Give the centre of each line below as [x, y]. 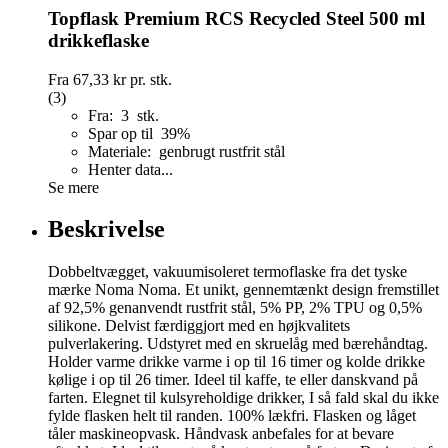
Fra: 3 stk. [123, 115]
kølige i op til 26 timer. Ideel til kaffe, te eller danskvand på [233, 380]
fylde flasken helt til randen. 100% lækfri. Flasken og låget [232, 416]
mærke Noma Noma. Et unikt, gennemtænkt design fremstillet [243, 290]
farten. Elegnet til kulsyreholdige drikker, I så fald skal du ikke [243, 398]
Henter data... [130, 169]
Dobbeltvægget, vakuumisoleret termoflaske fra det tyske [227, 272]
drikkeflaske [98, 40]
